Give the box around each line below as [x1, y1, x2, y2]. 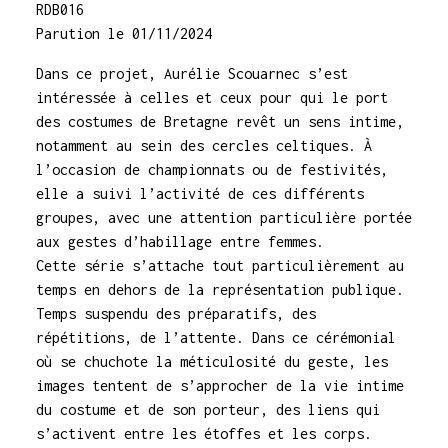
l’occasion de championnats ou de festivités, [36, 161, 388, 178]
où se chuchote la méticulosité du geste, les [36, 353, 388, 370]
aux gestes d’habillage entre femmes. [36, 233, 324, 250]
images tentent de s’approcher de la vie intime [36, 377, 404, 394]
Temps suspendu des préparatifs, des [36, 305, 316, 322]
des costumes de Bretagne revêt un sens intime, [36, 113, 404, 130]
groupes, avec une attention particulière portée [36, 209, 412, 226]
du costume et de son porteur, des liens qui [36, 401, 380, 418]
